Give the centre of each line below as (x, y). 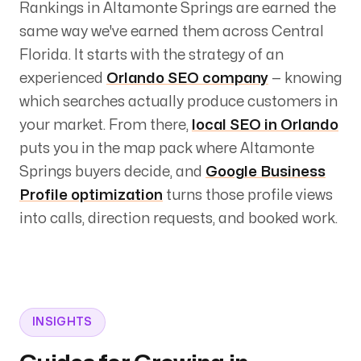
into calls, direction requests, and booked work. (178, 218)
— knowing (307, 78)
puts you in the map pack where (130, 148)
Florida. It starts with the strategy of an (151, 55)
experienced (61, 78)
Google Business (266, 172)
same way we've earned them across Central (172, 31)
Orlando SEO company (187, 78)
